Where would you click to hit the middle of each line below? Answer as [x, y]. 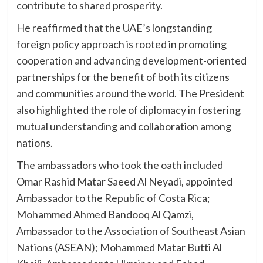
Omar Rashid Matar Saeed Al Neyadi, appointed [124, 181]
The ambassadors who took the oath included [119, 165]
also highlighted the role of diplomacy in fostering [128, 109]
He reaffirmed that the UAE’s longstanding [114, 27]
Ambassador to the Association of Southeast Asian [131, 230]
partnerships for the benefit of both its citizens [123, 77]
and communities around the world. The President [130, 93]
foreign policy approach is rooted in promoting [121, 44]
